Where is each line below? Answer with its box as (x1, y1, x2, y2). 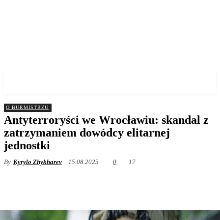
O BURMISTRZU (6, 105, 49, 110)
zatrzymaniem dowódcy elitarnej (4, 126, 170, 139)
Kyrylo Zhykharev (13, 158, 62, 165)
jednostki (4, 139, 50, 152)
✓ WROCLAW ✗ (4, 76, 94, 88)
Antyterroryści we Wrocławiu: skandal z (4, 113, 209, 126)
